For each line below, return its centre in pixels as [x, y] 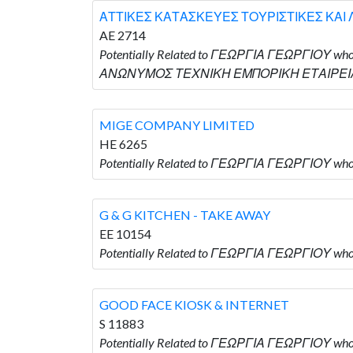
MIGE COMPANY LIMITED [177, 124]
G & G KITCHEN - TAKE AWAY [185, 214]
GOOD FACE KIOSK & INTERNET [194, 304]
